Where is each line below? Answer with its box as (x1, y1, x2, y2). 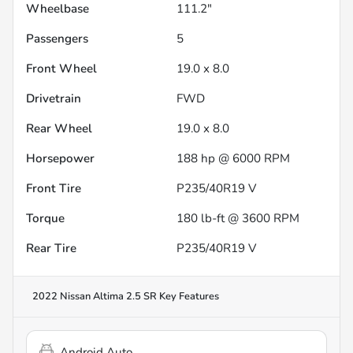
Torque (26, 210, 65, 226)
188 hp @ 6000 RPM (176, 150, 290, 166)
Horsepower (26, 150, 95, 166)
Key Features (157, 288, 219, 303)
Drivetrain (26, 90, 81, 106)
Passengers (26, 30, 88, 46)
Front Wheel (26, 60, 97, 76)
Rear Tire (26, 240, 76, 256)
